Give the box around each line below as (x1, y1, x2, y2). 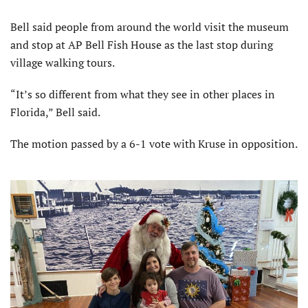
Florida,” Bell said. (10, 104, 100, 120)
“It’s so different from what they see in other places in (10, 86, 275, 102)
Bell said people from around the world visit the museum (10, 19, 289, 34)
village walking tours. (10, 54, 115, 70)
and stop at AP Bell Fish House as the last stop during (10, 36, 273, 52)
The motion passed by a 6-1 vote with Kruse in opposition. (10, 135, 298, 151)
